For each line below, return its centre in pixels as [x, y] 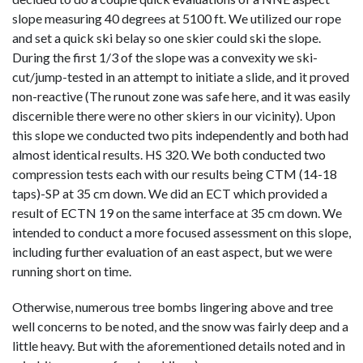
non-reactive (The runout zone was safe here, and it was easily [181, 96]
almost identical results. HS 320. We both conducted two [169, 154]
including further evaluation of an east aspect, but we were [172, 251]
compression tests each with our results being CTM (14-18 [175, 173]
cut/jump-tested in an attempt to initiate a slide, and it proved [181, 76]
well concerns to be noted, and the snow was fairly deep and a [180, 326]
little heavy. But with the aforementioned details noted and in [179, 345]
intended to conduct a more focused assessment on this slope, [181, 232]
